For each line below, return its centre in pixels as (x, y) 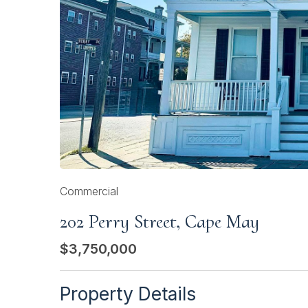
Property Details (128, 294)
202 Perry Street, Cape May (159, 222)
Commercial (89, 191)
